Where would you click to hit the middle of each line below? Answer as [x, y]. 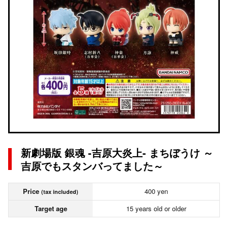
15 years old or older [156, 208]
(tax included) [60, 192]
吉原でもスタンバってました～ [92, 166]
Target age [51, 208]
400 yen [156, 191]
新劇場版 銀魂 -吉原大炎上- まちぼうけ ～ [117, 152]
